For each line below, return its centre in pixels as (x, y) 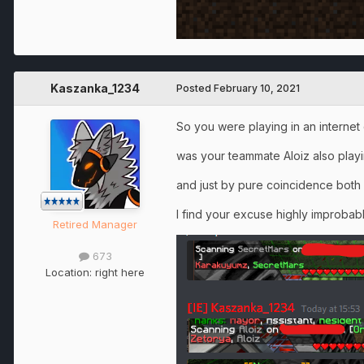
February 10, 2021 (257, 89)
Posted (195, 89)
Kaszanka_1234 (95, 89)
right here (120, 272)
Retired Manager (95, 225)
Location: (70, 272)
